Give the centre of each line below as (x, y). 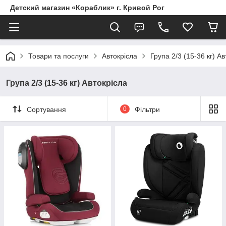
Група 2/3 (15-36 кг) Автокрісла (67, 83)
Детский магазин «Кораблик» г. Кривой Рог (87, 8)
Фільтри (147, 109)
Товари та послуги (59, 56)
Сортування (46, 109)
